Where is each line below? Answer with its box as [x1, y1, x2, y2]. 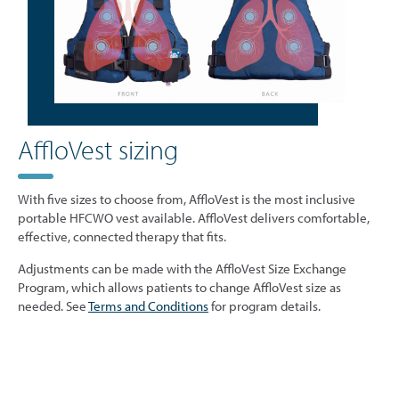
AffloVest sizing [18, 133, 178, 167]
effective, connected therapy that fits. [18, 228, 226, 246]
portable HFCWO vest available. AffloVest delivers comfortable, [18, 209, 370, 227]
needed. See [18, 297, 88, 315]
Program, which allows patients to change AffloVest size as [18, 279, 341, 297]
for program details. [208, 297, 321, 315]
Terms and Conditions [88, 297, 208, 315]
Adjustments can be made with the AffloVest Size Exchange [18, 260, 346, 278]
